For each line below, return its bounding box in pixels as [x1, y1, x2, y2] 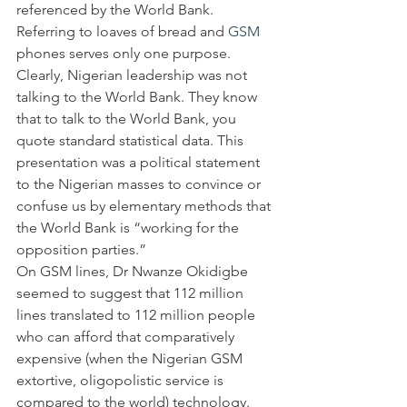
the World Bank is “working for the [16, 219, 243, 236]
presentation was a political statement [16, 154, 263, 171]
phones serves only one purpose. [16, 45, 234, 62]
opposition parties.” [16, 241, 146, 258]
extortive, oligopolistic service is [16, 372, 227, 389]
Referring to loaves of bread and [16, 23, 228, 40]
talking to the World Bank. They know [16, 88, 261, 105]
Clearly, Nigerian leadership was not [16, 66, 251, 84]
